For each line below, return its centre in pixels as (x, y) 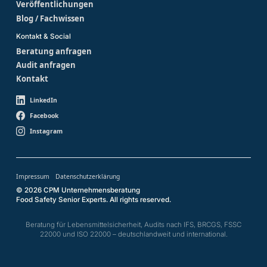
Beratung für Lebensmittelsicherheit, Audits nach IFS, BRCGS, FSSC (133, 225)
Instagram (46, 131)
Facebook (44, 115)
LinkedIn (44, 100)
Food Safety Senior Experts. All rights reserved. (93, 200)
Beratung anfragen (54, 51)
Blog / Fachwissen (50, 18)
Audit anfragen (46, 65)
